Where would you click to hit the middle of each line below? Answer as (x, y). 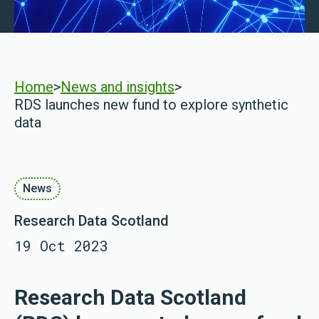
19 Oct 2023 (61, 246)
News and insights (117, 87)
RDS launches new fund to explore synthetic (151, 105)
